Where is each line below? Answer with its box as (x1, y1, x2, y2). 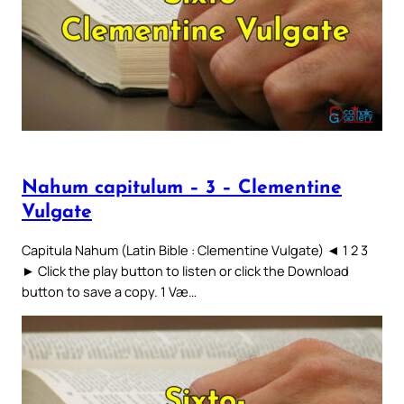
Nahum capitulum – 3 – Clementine (22, 178, 342, 197)
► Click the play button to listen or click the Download (22, 262, 349, 280)
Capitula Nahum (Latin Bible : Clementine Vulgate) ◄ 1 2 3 (22, 241, 368, 260)
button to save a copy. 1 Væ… (22, 282, 197, 301)
